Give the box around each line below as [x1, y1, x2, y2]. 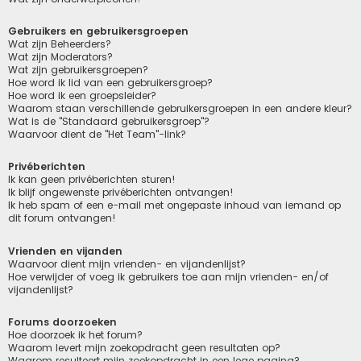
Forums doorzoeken [8, 314, 117, 329]
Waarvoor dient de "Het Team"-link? [8, 127, 186, 142]
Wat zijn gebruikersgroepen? [8, 63, 148, 77]
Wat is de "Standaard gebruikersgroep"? [8, 114, 210, 129]
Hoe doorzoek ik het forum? [8, 327, 143, 342]
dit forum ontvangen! [8, 211, 116, 226]
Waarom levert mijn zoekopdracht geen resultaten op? [8, 340, 280, 355]
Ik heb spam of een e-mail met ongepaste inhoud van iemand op [8, 198, 341, 213]
